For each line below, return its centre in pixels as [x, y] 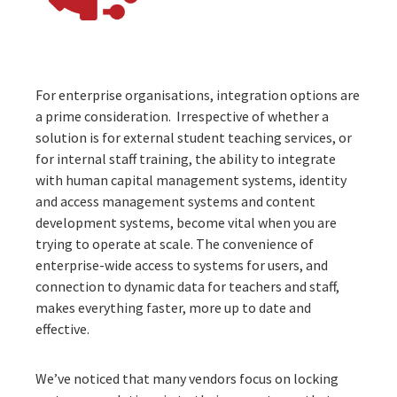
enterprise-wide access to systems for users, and [182, 265]
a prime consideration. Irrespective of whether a [182, 116]
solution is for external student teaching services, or [194, 137]
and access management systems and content [175, 201]
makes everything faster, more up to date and [173, 307]
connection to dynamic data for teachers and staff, [187, 286]
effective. [64, 328]
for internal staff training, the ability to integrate [186, 158]
